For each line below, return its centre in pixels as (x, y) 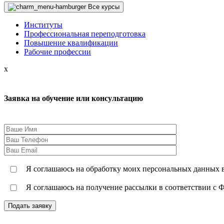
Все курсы (104, 7)
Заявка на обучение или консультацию (73, 98)
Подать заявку (30, 205)
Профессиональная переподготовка (85, 34)
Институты (43, 25)
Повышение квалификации (71, 43)
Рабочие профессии (57, 52)
